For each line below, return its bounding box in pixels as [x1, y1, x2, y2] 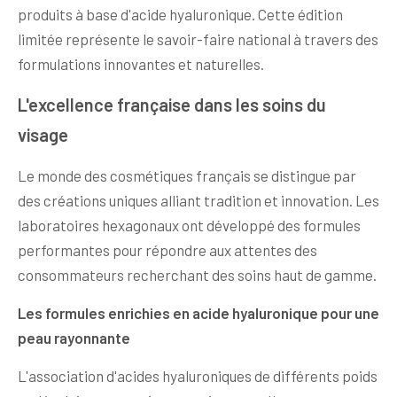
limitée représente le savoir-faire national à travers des [18, 30, 378, 49]
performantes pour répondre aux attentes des [18, 241, 317, 260]
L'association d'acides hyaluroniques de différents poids [18, 367, 378, 385]
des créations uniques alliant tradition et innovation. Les [18, 191, 379, 210]
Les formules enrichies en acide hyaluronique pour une [18, 304, 379, 323]
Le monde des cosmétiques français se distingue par [18, 167, 356, 185]
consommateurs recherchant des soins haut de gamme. [18, 266, 377, 284]
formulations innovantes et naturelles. [18, 55, 264, 74]
